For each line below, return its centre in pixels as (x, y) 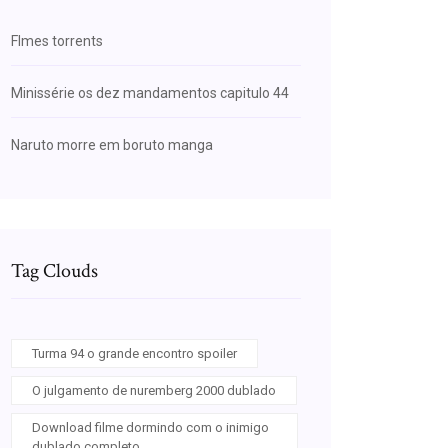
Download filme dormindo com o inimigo (150, 427)
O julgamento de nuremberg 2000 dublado (154, 390)
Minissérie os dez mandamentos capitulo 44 (150, 93)
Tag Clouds (54, 271)
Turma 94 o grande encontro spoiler (134, 353)
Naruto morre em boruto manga (112, 145)
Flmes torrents (57, 41)
